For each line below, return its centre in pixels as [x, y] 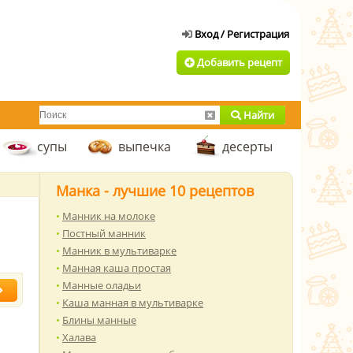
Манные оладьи [102, 285]
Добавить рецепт [238, 62]
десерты [247, 147]
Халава [79, 337]
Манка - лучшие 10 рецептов [155, 191]
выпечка [145, 147]
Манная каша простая [117, 268]
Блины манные [99, 320]
